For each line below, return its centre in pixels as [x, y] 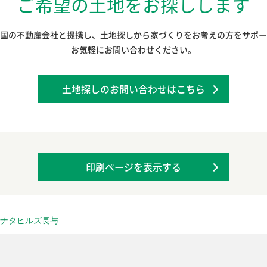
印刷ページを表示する [133, 167]
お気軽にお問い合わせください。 [133, 49]
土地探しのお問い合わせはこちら [133, 89]
